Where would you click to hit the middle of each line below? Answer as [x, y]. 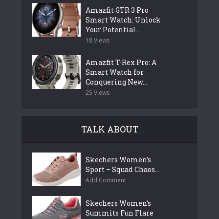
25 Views [98, 93]
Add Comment [106, 180]
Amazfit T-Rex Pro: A [121, 62]
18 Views [98, 40]
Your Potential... [113, 30]
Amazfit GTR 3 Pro [117, 10]
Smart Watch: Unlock [123, 20]
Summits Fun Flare [120, 213]
